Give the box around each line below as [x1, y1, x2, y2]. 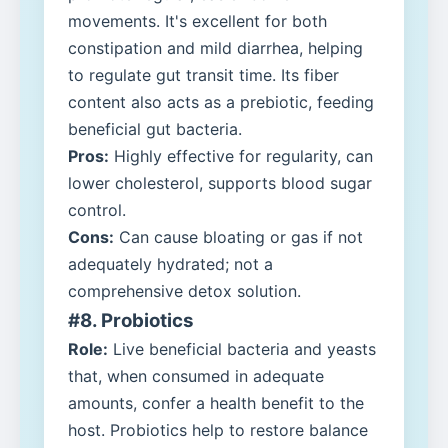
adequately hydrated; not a [68, 254, 273, 275]
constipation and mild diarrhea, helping [68, 38, 363, 59]
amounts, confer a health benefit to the [68, 393, 364, 414]
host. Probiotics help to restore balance [68, 420, 368, 441]
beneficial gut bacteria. [68, 119, 242, 140]
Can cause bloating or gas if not [114, 227, 363, 248]
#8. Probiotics [68, 309, 194, 333]
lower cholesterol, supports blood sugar [68, 173, 372, 194]
